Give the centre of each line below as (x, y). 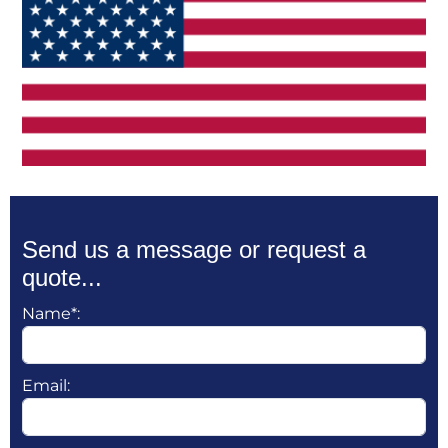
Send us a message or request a (194, 249)
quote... (62, 277)
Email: (46, 385)
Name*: (51, 313)
